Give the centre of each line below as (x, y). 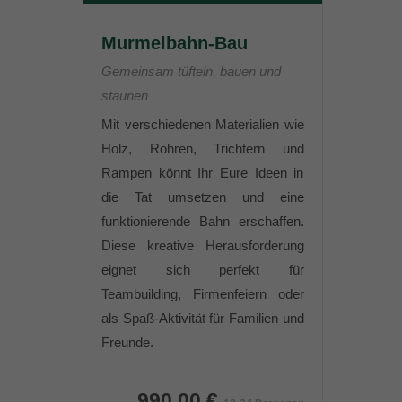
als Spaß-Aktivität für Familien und (203, 318)
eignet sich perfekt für (203, 270)
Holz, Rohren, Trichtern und (203, 149)
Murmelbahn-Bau (175, 43)
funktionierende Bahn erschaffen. (203, 221)
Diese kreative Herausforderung (203, 245)
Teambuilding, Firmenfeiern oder (203, 294)
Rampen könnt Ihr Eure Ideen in (203, 173)
